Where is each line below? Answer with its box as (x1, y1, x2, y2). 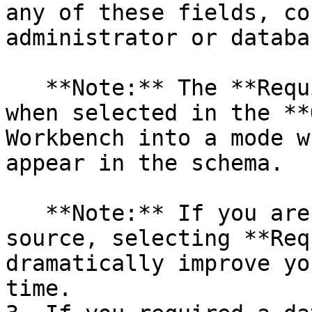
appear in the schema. (6, 150, 283, 175)
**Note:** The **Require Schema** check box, (6, 75, 45, 100)
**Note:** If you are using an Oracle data (6, 201, 45, 226)
